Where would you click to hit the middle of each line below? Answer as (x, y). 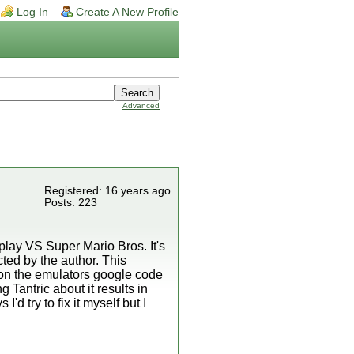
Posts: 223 (71, 203)
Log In (32, 12)
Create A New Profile (127, 12)
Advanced (141, 105)
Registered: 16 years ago (107, 191)
